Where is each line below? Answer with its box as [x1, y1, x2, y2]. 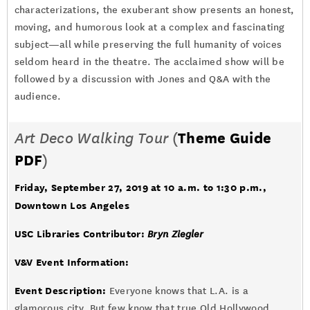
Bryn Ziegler [147, 228, 203, 240]
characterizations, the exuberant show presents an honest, [14, 4, 295, 16]
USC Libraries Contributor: [14, 228, 148, 239]
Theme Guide [177, 129, 272, 147]
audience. [14, 91, 62, 102]
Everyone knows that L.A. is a [106, 285, 248, 297]
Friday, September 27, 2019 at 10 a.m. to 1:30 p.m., [14, 181, 266, 193]
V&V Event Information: [14, 256, 129, 268]
